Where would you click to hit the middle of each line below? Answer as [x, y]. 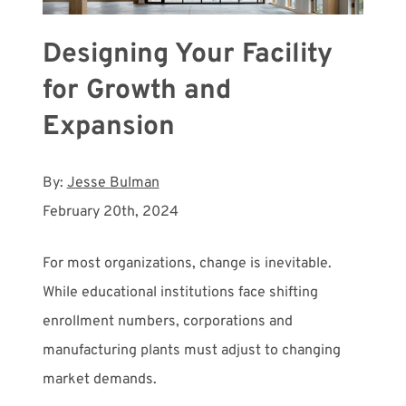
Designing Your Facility [187, 54]
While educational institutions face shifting [180, 292]
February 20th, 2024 [110, 212]
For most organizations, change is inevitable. [187, 263]
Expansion [108, 127]
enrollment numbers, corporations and [167, 321]
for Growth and [136, 91]
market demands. [99, 379]
